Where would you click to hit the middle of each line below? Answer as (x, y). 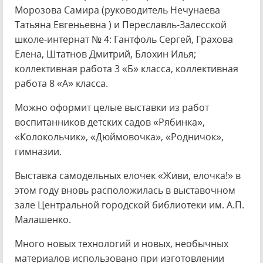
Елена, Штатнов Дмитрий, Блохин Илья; (105, 54)
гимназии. (38, 151)
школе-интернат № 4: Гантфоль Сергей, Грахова (124, 39)
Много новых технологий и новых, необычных (122, 244)
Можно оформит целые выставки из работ (112, 107)
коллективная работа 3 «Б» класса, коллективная (127, 69)
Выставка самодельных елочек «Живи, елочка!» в (128, 176)
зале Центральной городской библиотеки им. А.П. (129, 205)
